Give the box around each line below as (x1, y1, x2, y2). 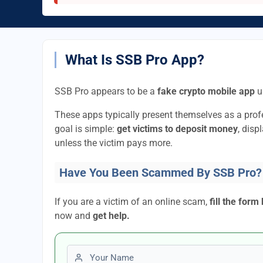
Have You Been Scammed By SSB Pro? (59, 166, 262, 180)
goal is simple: (55, 123, 117, 134)
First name (66, 246, 110, 257)
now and (55, 210, 93, 221)
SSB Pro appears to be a (55, 86, 157, 97)
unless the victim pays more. (55, 137, 173, 149)
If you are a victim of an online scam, (55, 196, 210, 207)
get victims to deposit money (117, 123, 238, 134)
